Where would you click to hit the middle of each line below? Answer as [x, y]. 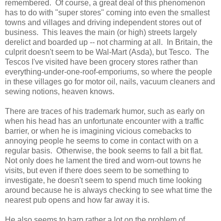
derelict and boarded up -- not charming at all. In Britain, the [109, 42]
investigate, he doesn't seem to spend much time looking [103, 180]
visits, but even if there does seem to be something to [97, 170]
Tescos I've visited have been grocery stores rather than [101, 62]
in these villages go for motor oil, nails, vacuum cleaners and [110, 81]
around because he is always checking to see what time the [109, 190]
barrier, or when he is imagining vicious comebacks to [98, 131]
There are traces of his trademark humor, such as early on [105, 111]
